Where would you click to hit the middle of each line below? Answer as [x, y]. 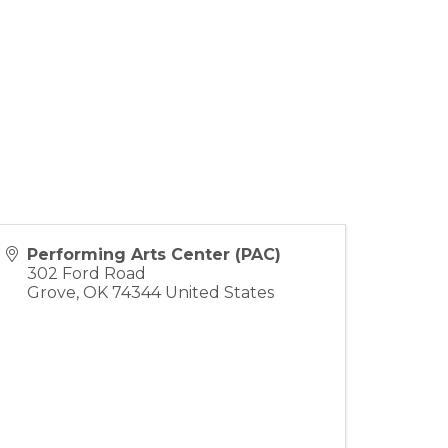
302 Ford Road [86, 273]
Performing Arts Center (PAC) [154, 254]
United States [219, 292]
